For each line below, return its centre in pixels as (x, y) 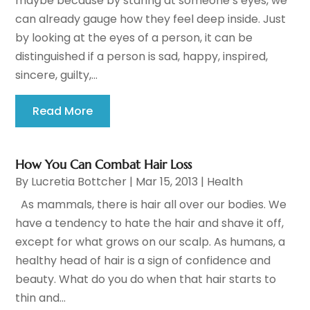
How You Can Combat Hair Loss (104, 165)
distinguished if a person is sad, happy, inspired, (142, 57)
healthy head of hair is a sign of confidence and (143, 261)
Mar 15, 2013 (167, 182)
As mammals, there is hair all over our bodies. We (151, 205)
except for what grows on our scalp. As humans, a (151, 242)
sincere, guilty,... (57, 75)
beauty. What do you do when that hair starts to (146, 280)
